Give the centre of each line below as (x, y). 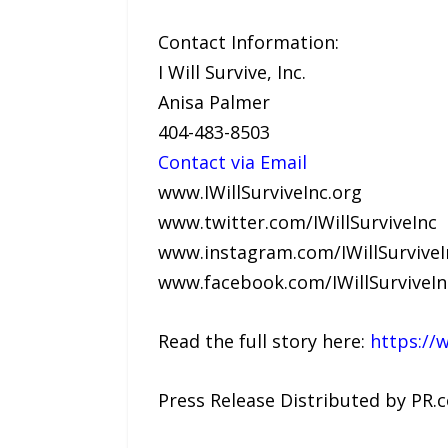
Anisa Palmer (213, 102)
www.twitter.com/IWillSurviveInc (297, 222)
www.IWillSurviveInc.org (259, 192)
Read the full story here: (263, 341)
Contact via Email (232, 162)
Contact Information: (248, 42)
